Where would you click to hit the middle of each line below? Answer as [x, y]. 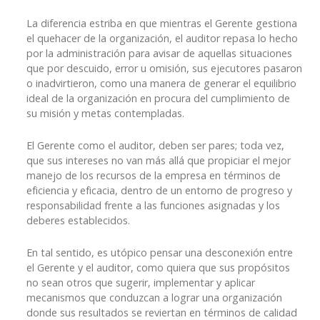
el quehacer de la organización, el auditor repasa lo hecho [162, 39]
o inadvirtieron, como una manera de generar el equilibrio [161, 84]
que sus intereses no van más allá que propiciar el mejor [159, 161]
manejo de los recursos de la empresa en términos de [154, 176]
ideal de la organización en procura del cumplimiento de [158, 99]
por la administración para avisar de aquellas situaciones [159, 54]
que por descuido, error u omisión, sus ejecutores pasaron [164, 69]
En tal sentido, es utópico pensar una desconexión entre [160, 253]
